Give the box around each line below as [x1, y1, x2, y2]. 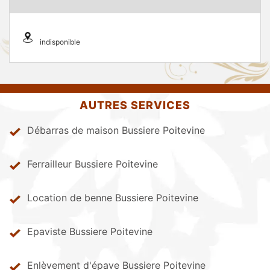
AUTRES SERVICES [80, 99, 190, 111]
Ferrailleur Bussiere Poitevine [27, 158, 158, 170]
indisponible [40, 37, 80, 46]
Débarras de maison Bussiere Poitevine [27, 124, 205, 136]
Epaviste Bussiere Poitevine [27, 225, 152, 237]
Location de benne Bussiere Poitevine [27, 192, 198, 204]
